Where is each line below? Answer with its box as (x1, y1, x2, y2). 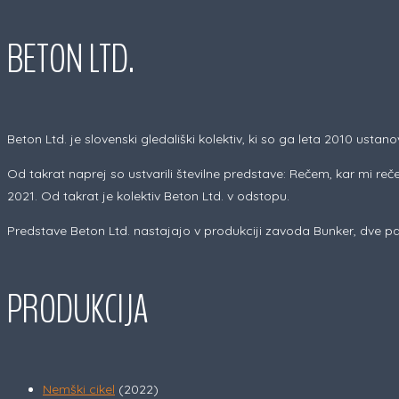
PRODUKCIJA (7, 283, 148, 337)
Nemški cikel (43, 381, 115, 397)
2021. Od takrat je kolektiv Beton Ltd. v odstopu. (7, 188, 289, 204)
